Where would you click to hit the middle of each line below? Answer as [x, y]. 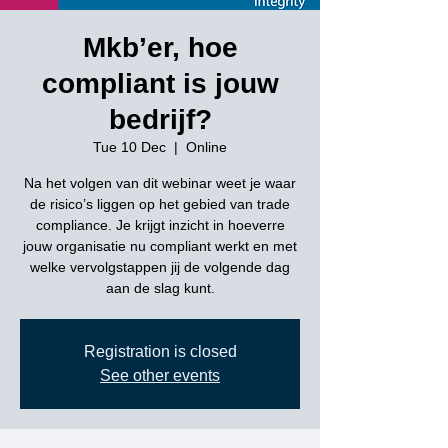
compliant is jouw [160, 83]
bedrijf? [160, 119]
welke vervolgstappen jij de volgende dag [160, 267]
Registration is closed [160, 351]
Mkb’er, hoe [160, 47]
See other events [160, 375]
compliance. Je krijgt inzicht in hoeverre [160, 225]
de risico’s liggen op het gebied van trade [160, 204]
